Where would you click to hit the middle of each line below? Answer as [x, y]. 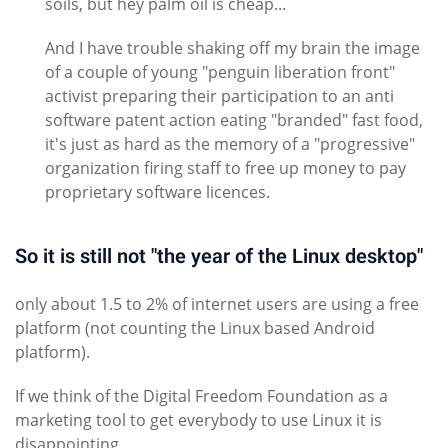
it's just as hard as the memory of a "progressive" [230, 144]
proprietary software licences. [157, 192]
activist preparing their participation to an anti [219, 96]
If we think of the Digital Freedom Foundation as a [201, 396]
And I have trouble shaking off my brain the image [232, 48]
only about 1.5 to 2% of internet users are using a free [217, 304]
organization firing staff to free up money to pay [225, 168]
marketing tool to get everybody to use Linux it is [198, 420]
